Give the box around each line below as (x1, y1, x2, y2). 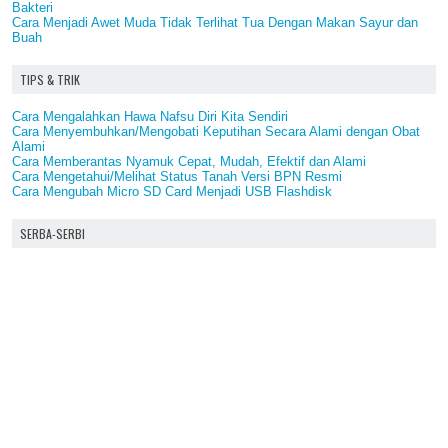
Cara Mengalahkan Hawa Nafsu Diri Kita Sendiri (12, 108, 288, 124)
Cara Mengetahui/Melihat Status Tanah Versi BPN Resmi (12, 168, 342, 184)
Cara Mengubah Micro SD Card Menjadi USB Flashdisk (12, 183, 332, 199)
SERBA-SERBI (20, 224, 85, 242)
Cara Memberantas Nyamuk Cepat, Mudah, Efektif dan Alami (12, 153, 366, 169)
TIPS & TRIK (20, 70, 80, 88)
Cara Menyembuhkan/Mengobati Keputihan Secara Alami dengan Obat (12, 123, 420, 139)
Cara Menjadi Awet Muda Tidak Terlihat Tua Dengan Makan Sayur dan (12, 14, 418, 30)
